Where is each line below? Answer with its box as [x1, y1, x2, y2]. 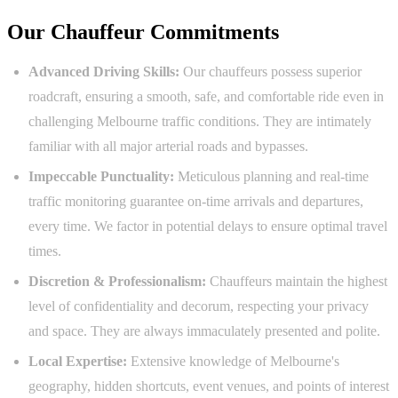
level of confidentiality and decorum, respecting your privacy [28, 298, 369, 314]
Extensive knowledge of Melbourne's [127, 354, 339, 370]
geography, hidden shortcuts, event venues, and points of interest [28, 378, 389, 394]
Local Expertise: [28, 354, 127, 370]
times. [28, 243, 61, 259]
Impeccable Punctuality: [28, 169, 174, 185]
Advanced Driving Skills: [28, 64, 179, 80]
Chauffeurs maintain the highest [206, 274, 387, 290]
